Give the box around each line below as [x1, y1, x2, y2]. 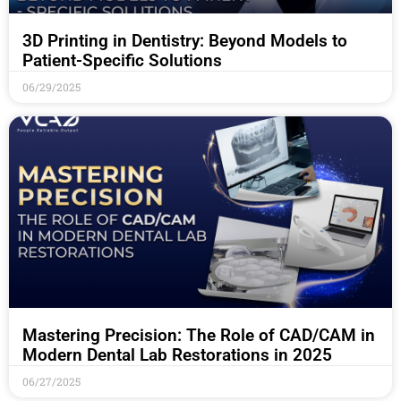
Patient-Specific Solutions [22, 50, 226, 72]
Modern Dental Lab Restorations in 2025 [22, 345, 332, 366]
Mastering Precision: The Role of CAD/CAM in [22, 325, 375, 346]
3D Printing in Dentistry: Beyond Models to [22, 30, 347, 52]
